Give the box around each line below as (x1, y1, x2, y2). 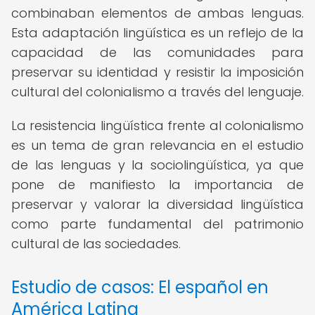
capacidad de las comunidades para (11, 44, 304, 61)
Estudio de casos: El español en (11, 276, 269, 299)
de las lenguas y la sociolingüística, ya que (11, 156, 304, 174)
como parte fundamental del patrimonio (11, 215, 304, 233)
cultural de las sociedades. (11, 235, 181, 252)
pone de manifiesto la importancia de (11, 176, 304, 193)
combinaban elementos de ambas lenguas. (11, 4, 304, 22)
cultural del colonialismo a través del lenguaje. (11, 83, 304, 101)
